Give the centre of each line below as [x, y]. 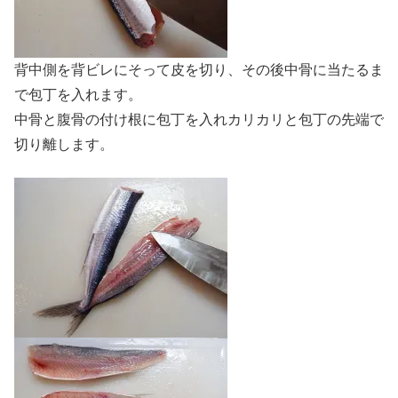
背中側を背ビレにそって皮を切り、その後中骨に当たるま [199, 70]
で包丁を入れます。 [78, 95]
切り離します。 [64, 145]
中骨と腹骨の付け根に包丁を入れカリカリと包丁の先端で [199, 120]
